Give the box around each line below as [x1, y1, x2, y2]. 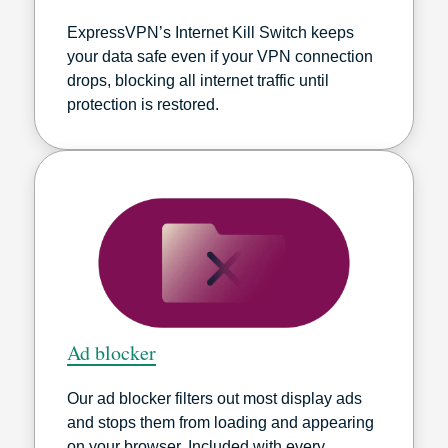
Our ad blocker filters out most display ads [67, 389, 362, 407]
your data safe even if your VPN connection [67, 47, 373, 65]
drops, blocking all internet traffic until [67, 71, 329, 89]
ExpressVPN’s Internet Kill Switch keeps [67, 23, 354, 41]
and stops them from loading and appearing [67, 413, 374, 431]
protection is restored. [67, 95, 219, 113]
